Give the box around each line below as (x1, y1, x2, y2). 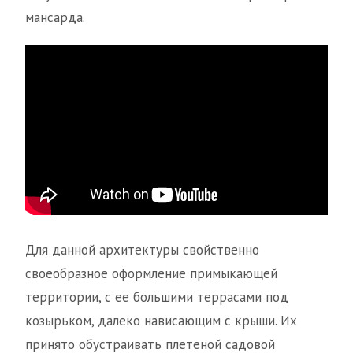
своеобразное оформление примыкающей (25, 265, 277, 283)
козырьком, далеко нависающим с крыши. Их (25, 312, 297, 330)
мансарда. (25, 9, 85, 26)
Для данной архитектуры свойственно (25, 241, 259, 259)
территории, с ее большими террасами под (25, 288, 288, 307)
